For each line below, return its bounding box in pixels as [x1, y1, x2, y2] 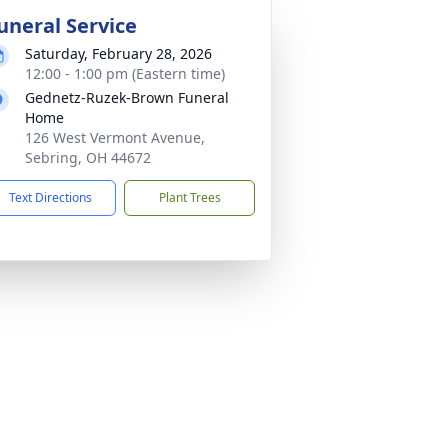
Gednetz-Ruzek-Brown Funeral [25, 88, 229, 107]
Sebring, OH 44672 [25, 148, 151, 167]
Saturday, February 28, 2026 [25, 44, 212, 63]
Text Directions [9, 189, 92, 206]
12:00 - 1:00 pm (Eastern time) [25, 64, 225, 83]
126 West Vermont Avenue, [25, 128, 205, 147]
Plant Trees [158, 189, 221, 206]
